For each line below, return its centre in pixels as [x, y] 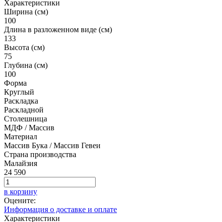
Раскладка [21, 101]
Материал [21, 136]
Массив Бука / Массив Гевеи [52, 145]
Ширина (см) [26, 11]
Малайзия [21, 163]
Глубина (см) [26, 65]
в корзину [21, 191]
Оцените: [20, 200]
